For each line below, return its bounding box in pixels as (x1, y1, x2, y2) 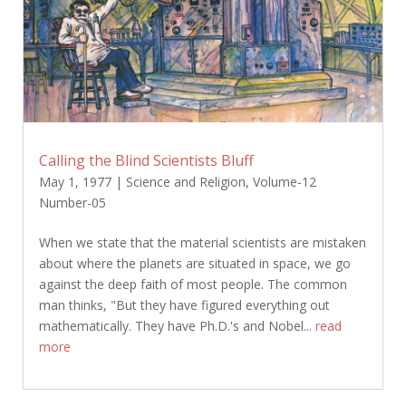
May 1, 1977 (38, 172, 111, 190)
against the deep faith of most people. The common (38, 275, 347, 293)
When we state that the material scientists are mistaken (38, 233, 366, 251)
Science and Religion (125, 172, 246, 190)
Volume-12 (252, 172, 316, 190)
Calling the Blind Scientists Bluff (38, 150, 254, 170)
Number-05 (38, 193, 106, 211)
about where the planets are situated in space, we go (38, 254, 351, 272)
